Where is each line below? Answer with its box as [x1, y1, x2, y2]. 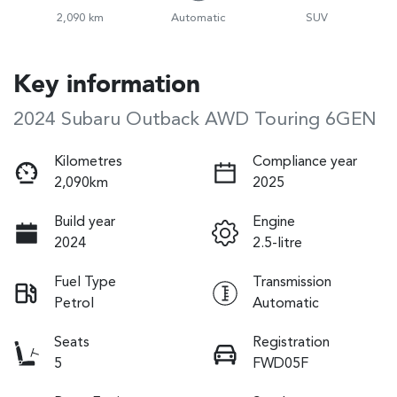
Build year [54, 214, 115, 230]
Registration [253, 335, 330, 350]
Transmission [253, 275, 331, 290]
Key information [13, 73, 200, 98]
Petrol [54, 296, 94, 311]
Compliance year [253, 154, 357, 169]
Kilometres [54, 154, 122, 169]
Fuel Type [54, 275, 116, 290]
